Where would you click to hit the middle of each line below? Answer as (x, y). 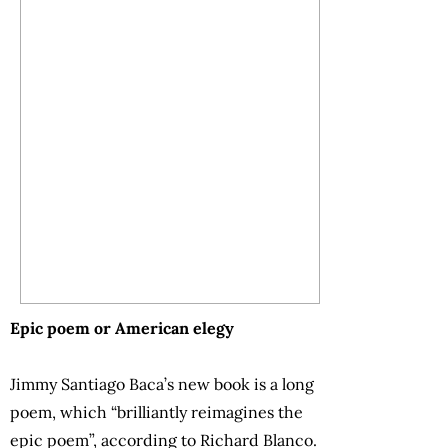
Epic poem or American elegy (122, 328)
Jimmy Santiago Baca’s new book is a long (162, 384)
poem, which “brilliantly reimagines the (156, 412)
